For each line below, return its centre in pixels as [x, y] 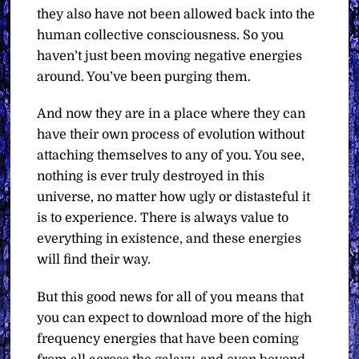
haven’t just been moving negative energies [170, 56]
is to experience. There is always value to [163, 218]
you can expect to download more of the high [175, 319]
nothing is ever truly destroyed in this [151, 177]
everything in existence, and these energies [169, 239]
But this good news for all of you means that [171, 298]
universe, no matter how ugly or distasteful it [174, 198]
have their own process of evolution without [171, 135]
